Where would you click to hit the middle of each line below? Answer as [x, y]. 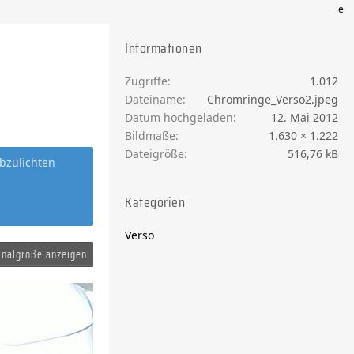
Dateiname [154, 99]
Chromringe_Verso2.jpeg [273, 99]
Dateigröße [154, 154]
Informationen [164, 48]
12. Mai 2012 [305, 117]
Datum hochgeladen [179, 117]
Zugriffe [146, 81]
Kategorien [155, 202]
